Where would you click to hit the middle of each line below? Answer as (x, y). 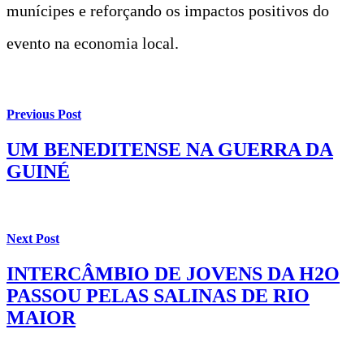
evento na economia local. (93, 43)
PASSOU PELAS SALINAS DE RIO (158, 295)
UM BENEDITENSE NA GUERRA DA (170, 150)
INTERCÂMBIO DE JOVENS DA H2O (173, 273)
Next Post (33, 238)
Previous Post (44, 115)
